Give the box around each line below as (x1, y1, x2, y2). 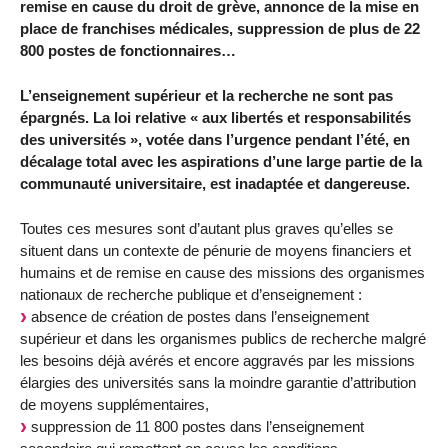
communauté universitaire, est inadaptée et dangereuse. (20, 175, 410, 193)
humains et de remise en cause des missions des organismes (20, 264, 425, 282)
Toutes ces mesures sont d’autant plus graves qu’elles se (20, 220, 393, 238)
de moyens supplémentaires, (20, 396, 209, 414)
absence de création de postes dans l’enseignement (27, 308, 369, 326)
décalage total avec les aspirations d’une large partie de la (20, 153, 422, 171)
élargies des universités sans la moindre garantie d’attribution (20, 374, 416, 392)
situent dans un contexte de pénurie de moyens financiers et (20, 242, 411, 260)
